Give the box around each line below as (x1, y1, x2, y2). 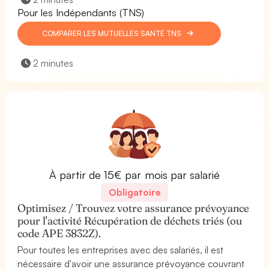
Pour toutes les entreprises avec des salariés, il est (17, 243, 224, 256)
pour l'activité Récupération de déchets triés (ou (17, 213, 243, 228)
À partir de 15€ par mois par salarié (49, 168, 220, 181)
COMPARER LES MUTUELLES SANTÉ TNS (42, 28, 184, 38)
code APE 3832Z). (17, 226, 101, 240)
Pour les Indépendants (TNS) (17, 5, 145, 19)
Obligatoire (109, 186, 160, 198)
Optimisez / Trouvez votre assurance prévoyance (17, 201, 250, 215)
